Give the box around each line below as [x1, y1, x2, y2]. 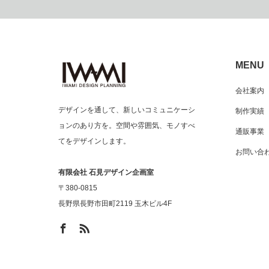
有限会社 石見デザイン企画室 [58, 168, 154, 177]
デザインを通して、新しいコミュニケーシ [58, 106, 195, 115]
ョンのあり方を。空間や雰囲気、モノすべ [58, 121, 195, 130]
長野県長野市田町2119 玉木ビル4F [58, 199, 172, 208]
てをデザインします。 [58, 137, 130, 146]
